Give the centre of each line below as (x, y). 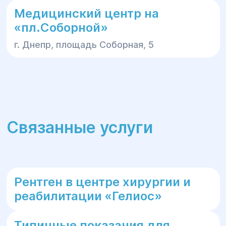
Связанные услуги (79, 127)
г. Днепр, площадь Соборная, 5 (84, 45)
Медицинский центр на (86, 13)
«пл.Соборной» (61, 27)
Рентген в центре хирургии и (102, 182)
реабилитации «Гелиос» (88, 196)
